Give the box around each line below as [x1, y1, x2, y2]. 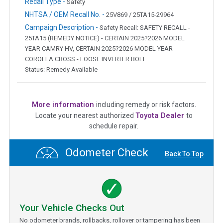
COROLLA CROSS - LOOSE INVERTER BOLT [25, 55, 145, 63]
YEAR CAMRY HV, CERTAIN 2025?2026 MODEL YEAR [25, 44, 173, 52]
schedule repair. [89, 121, 138, 130]
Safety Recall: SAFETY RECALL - [100, 23, 190, 31]
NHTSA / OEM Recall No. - [25, 10, 106, 18]
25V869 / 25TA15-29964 [106, 10, 174, 18]
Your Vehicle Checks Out [19, 202, 124, 214]
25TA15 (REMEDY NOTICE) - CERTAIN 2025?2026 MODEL [25, 34, 185, 42]
